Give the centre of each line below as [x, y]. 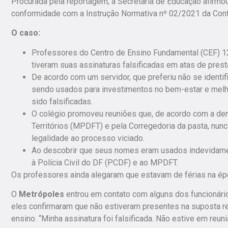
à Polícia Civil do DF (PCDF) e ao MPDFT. [105, 162]
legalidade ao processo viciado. [88, 138]
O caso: [26, 33]
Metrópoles [41, 194]
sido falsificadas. [62, 101]
